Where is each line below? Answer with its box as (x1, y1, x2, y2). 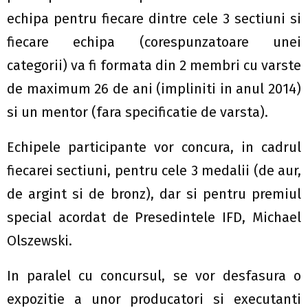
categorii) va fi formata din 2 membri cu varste (7, 57, 301, 74)
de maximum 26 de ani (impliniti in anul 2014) (7, 80, 301, 97)
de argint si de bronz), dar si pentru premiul (7, 186, 301, 202)
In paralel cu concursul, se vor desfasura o (7, 267, 301, 284)
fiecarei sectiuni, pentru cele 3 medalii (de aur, (7, 162, 301, 179)
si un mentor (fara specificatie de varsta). (7, 104, 268, 120)
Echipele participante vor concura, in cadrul (7, 139, 301, 155)
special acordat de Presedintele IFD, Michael (7, 209, 301, 225)
